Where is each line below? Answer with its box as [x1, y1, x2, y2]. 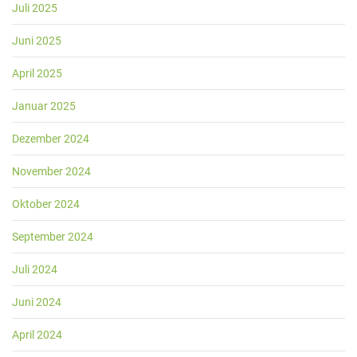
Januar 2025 [12, 100, 76, 112]
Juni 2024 [12, 296, 61, 308]
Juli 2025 [12, 2, 57, 14]
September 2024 [12, 230, 93, 243]
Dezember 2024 [12, 132, 89, 145]
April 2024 [12, 328, 62, 341]
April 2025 [12, 67, 62, 80]
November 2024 [12, 165, 91, 178]
